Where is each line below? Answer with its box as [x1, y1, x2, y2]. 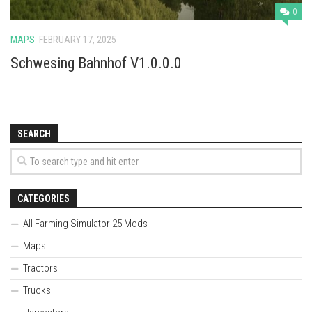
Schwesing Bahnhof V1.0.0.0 [10, 54, 182, 72]
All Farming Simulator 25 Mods [23, 217, 148, 230]
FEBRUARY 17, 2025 [39, 34, 116, 46]
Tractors [23, 261, 58, 274]
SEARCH [17, 127, 51, 139]
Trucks [23, 283, 51, 297]
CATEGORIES [17, 192, 70, 204]
